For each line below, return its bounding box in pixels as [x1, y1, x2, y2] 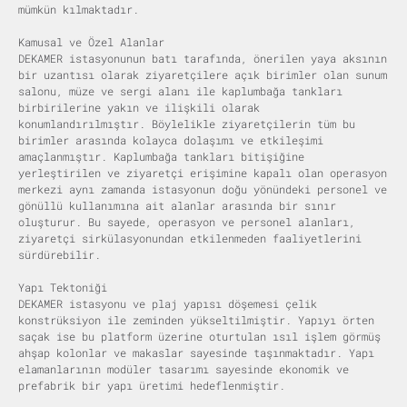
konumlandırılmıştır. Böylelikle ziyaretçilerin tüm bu [18, 115, 355, 131]
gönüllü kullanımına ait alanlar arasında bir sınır [18, 197, 336, 213]
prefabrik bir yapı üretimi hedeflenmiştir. [18, 377, 285, 392]
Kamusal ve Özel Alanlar [18, 34, 164, 49]
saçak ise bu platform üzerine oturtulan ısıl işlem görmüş [18, 328, 381, 343]
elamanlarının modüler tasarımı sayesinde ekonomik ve [18, 361, 349, 376]
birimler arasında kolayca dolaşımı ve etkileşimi [18, 132, 323, 147]
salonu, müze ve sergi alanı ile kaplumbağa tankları [18, 83, 342, 98]
